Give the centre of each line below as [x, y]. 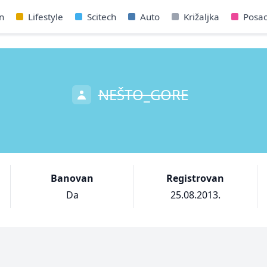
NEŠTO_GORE [143, 94]
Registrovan [195, 178]
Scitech [101, 17]
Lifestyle [45, 17]
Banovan [72, 178]
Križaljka [201, 17]
